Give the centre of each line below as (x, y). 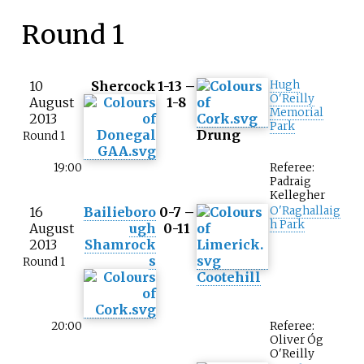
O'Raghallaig (305, 210)
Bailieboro (120, 212)
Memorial (297, 112)
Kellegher (297, 195)
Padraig (290, 181)
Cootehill (229, 277)
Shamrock (120, 244)
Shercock (123, 86)
